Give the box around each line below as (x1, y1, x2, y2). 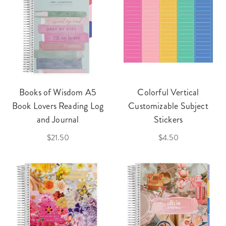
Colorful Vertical (137, 85, 199, 99)
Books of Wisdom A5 (19, 85, 97, 99)
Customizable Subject (128, 99, 208, 112)
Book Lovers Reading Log (12, 99, 104, 112)
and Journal (36, 112, 79, 126)
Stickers (153, 112, 183, 126)
